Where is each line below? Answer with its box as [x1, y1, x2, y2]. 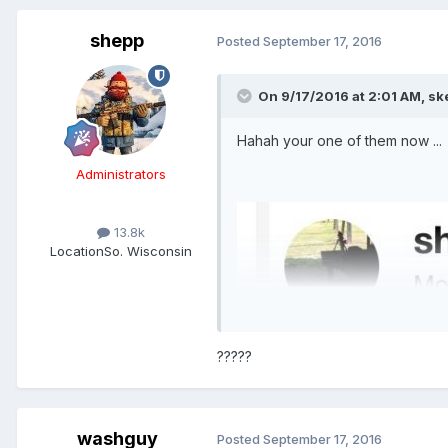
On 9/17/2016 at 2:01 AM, [258, 87, 428, 104]
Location [50, 242, 104, 259]
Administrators [76, 165, 166, 182]
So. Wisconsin [104, 242, 192, 259]
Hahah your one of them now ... [237, 131, 446, 149]
